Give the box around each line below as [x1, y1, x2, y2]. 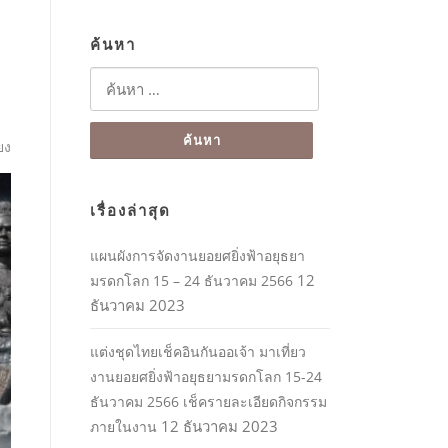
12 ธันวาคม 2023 [161, 416, 278, 437]
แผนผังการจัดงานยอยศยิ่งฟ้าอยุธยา [90, 246, 305, 266]
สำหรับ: [89, 93, 138, 114]
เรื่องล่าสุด [90, 201, 171, 221]
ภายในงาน [90, 417, 157, 437]
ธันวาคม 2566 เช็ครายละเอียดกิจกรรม [90, 392, 327, 412]
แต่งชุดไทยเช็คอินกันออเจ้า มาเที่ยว [90, 342, 306, 362]
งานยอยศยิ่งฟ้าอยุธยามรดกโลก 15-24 [90, 367, 322, 387]
